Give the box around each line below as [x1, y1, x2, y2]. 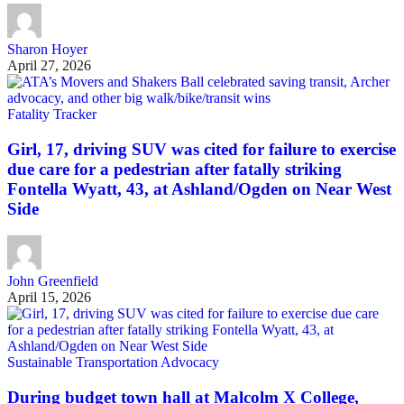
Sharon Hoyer [7, 41, 87, 57]
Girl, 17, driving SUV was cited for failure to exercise [7, 139, 396, 159]
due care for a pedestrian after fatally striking [7, 159, 342, 179]
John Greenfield [7, 273, 98, 289]
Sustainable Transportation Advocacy [7, 354, 219, 371]
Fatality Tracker [7, 106, 96, 122]
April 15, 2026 [7, 289, 91, 306]
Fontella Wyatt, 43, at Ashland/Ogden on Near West [7, 179, 391, 198]
